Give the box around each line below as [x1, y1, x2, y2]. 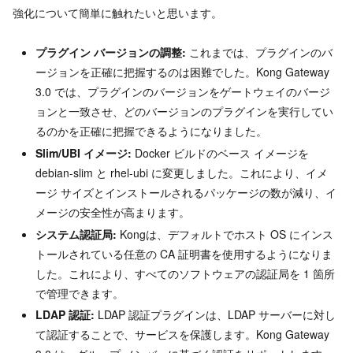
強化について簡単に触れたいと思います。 [13, 4, 222, 20]
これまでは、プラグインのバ [185, 44, 333, 61]
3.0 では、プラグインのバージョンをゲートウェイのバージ [35, 84, 330, 100]
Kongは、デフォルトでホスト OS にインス [116, 225, 333, 242]
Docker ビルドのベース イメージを [131, 144, 309, 161]
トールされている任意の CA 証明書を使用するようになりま [35, 245, 333, 262]
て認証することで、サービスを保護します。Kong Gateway [35, 326, 329, 343]
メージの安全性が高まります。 [35, 203, 190, 220]
